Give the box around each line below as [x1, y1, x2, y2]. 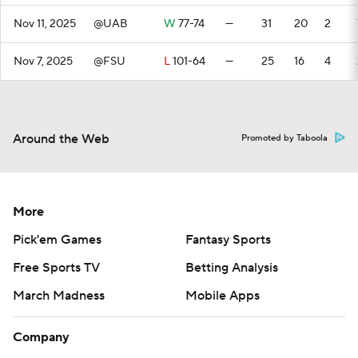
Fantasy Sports [185, 232, 271, 248]
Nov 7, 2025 [14, 54, 73, 69]
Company [13, 329, 70, 345]
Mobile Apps [185, 288, 260, 304]
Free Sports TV [13, 260, 100, 276]
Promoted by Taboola [241, 133, 328, 144]
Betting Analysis [185, 260, 278, 276]
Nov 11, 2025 [14, 17, 76, 31]
